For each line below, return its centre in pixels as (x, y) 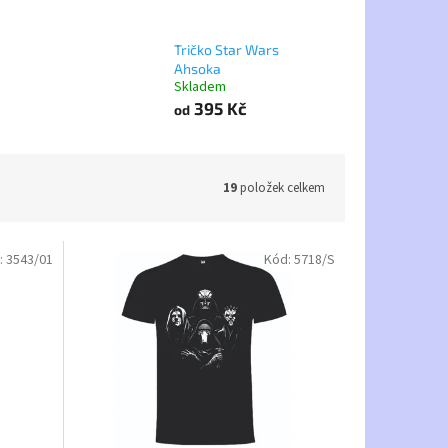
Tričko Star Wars (226, 50)
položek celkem (281, 187)
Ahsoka (197, 69)
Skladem (199, 87)
